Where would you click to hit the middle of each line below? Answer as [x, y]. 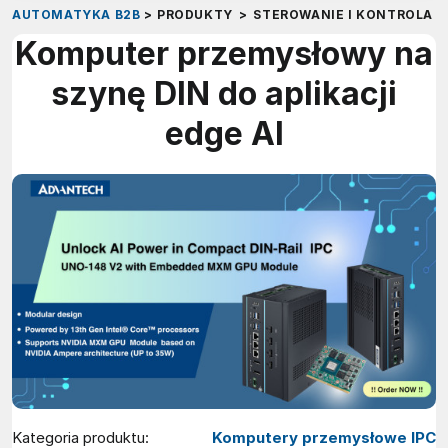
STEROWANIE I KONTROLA [343, 14]
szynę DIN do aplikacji [224, 93]
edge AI [224, 133]
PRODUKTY [194, 14]
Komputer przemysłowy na [224, 53]
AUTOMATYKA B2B [76, 14]
